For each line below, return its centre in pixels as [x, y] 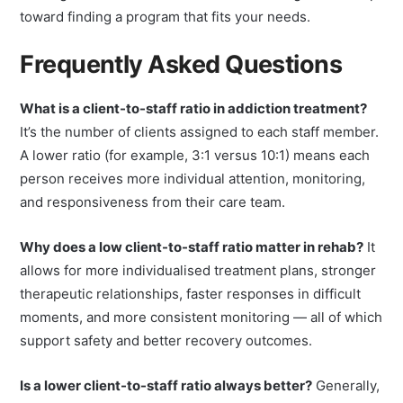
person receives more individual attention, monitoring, [193, 197]
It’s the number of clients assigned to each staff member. [200, 150]
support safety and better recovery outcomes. [166, 358]
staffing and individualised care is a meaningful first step [199, 11]
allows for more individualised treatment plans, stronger [198, 288]
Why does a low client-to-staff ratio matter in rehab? [192, 265]
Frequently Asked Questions [181, 82]
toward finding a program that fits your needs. [166, 35]
